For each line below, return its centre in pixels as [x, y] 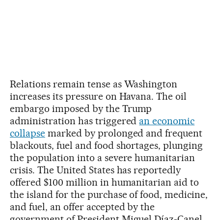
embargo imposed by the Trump [81, 108]
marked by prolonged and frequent [124, 133]
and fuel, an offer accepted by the [82, 206]
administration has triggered [75, 121]
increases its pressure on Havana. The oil [98, 96]
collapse [27, 133]
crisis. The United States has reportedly [96, 170]
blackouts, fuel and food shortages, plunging [107, 145]
